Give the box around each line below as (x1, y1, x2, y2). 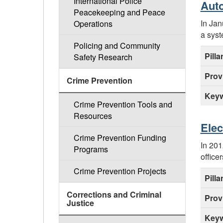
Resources (73, 110, 112, 122)
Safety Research (73, 51, 132, 63)
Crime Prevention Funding (73, 132, 166, 144)
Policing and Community (73, 40, 160, 52)
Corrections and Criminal (67, 189, 161, 201)
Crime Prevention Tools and (73, 99, 172, 111)
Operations (73, 18, 112, 30)
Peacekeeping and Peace (73, 6, 165, 18)
